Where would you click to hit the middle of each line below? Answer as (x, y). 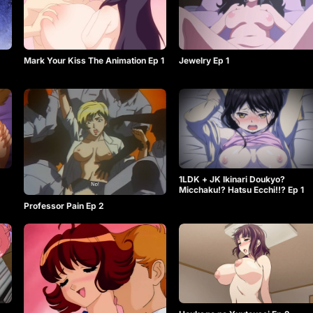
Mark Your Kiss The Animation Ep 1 (94, 61)
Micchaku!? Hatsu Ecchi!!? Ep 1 (241, 190)
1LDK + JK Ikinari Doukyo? (232, 180)
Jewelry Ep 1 (204, 61)
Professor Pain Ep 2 (64, 206)
